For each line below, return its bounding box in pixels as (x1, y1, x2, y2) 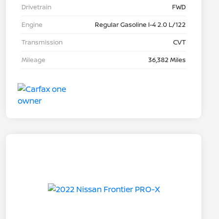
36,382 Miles (148, 55, 186, 65)
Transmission (22, 38, 63, 47)
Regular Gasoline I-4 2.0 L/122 (95, 20, 186, 29)
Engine (22, 20, 43, 29)
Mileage (22, 55, 45, 65)
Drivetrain (22, 2, 51, 12)
